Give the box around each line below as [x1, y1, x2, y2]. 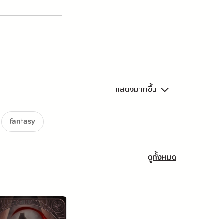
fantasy [10, 114, 35, 130]
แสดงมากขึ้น [116, 82, 157, 98]
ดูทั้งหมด [148, 150, 176, 166]
